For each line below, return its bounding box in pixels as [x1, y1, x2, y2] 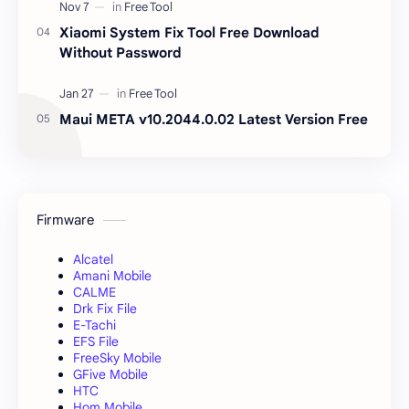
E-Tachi [73, 316, 116, 333]
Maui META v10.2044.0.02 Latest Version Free [59, 110, 368, 128]
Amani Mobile [73, 267, 152, 284]
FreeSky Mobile [73, 349, 162, 366]
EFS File [73, 332, 119, 350]
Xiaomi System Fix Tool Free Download [59, 23, 320, 41]
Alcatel [73, 250, 113, 267]
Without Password [59, 43, 182, 61]
